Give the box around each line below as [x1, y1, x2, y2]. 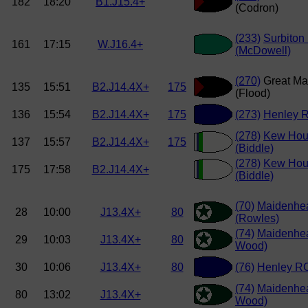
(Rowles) [235, 212, 279, 225]
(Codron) [235, 2, 278, 14]
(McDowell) [235, 45, 291, 57]
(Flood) [235, 87, 270, 100]
